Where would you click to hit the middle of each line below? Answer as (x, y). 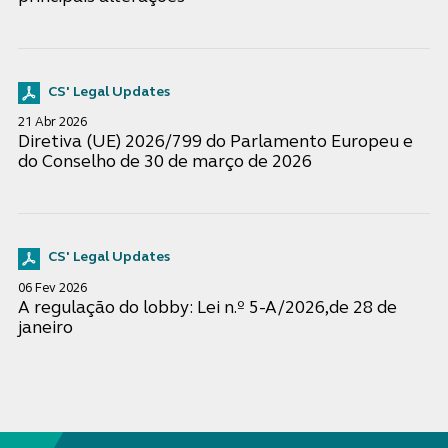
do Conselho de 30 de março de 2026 (164, 163)
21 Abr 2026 (52, 123)
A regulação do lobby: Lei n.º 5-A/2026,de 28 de (207, 308)
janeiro (45, 328)
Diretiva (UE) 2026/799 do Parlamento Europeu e (215, 143)
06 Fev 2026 (52, 288)
